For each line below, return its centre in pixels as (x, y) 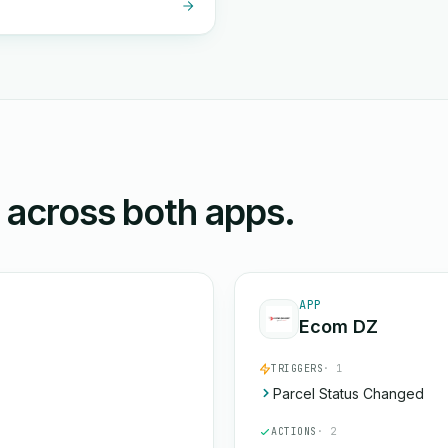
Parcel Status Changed (348, 393)
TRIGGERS (297, 368)
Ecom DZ (338, 326)
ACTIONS (294, 431)
